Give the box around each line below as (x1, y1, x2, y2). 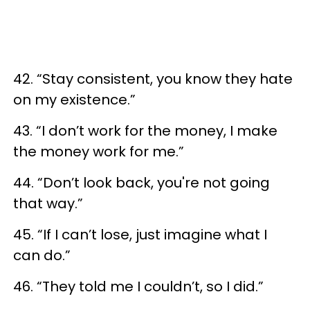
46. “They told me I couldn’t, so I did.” (13, 276, 264, 296)
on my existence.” (13, 89, 136, 109)
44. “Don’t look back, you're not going (13, 172, 270, 192)
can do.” (13, 245, 71, 265)
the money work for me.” (13, 141, 184, 161)
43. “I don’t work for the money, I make (13, 120, 277, 140)
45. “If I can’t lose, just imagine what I (13, 224, 267, 244)
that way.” (13, 193, 83, 213)
